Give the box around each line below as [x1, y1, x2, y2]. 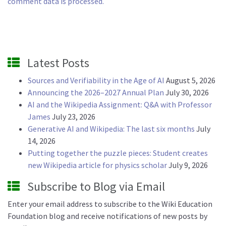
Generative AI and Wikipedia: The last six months [28, 123, 195, 134]
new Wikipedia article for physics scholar [28, 159, 167, 170]
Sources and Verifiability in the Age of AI [28, 75, 164, 85]
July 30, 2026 [165, 87, 209, 97]
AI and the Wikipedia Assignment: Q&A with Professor [28, 99, 212, 109]
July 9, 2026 [168, 159, 208, 170]
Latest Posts [27, 54, 89, 71]
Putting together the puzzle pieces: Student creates [28, 147, 208, 158]
